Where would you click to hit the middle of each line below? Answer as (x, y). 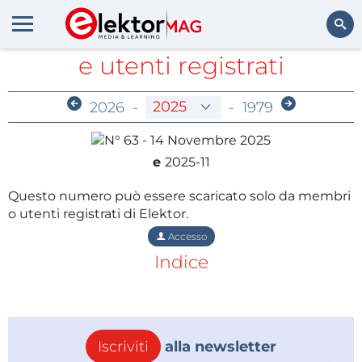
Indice (181, 262)
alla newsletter (219, 346)
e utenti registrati (181, 66)
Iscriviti (123, 346)
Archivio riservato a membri (181, 39)
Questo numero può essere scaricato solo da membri (179, 196)
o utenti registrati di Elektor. (98, 213)
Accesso (186, 236)
